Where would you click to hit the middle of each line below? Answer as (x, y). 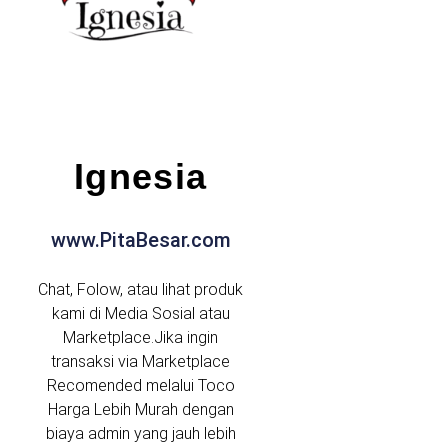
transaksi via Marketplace (141, 361)
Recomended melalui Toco (140, 385)
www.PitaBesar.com (140, 239)
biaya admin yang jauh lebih (140, 433)
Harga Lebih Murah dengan (140, 409)
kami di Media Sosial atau (140, 313)
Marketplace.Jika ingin (141, 337)
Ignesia (140, 176)
